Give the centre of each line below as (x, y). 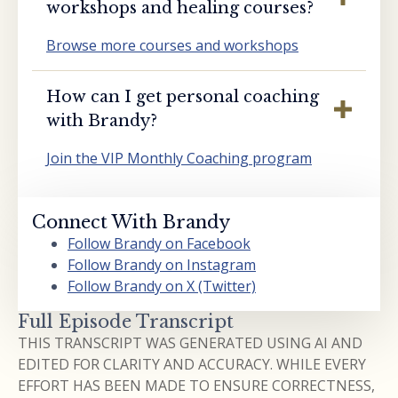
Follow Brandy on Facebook (159, 243)
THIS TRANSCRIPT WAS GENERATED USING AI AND (190, 342)
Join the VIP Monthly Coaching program (179, 158)
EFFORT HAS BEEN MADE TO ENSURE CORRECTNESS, (196, 385)
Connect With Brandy (131, 222)
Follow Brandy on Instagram (162, 264)
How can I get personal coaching (183, 96)
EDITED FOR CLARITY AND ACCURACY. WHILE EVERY (192, 364)
